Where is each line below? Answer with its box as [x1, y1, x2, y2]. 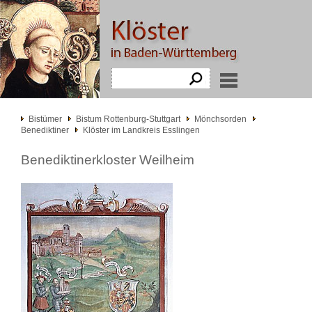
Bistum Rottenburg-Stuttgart [76, 114, 180, 124]
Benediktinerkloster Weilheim [21, 153, 194, 167]
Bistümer [29, 114, 62, 124]
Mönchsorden [194, 114, 247, 124]
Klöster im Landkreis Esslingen [83, 125, 200, 135]
